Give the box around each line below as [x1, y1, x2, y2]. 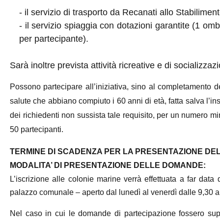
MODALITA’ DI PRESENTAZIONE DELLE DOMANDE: [9, 161, 206, 169]
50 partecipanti [9, 125, 61, 134]
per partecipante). [19, 33, 88, 44]
